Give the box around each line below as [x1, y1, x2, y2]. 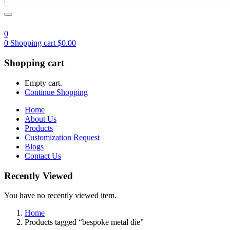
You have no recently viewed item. [4, 191, 117, 200]
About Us [25, 114, 56, 123]
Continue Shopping [25, 87, 88, 97]
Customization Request [25, 132, 100, 142]
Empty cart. [25, 78, 62, 87]
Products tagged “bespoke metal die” [25, 218, 144, 227]
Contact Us [25, 151, 61, 160]
